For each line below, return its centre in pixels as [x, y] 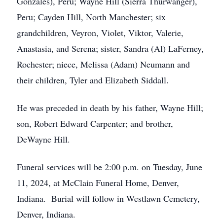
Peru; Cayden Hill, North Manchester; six [91, 17]
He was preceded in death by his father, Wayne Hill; [110, 108]
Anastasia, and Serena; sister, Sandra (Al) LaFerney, [110, 48]
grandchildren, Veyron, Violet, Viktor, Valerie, [100, 33]
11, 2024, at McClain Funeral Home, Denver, [98, 183]
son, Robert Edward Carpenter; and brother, [95, 123]
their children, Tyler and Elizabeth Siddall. [93, 80]
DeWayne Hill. [43, 139]
